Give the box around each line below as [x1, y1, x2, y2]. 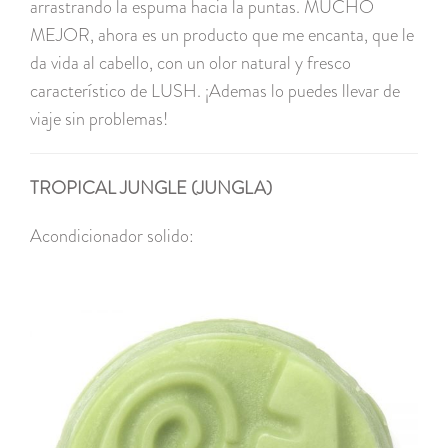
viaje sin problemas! [30, 106, 168, 133]
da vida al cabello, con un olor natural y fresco [30, 50, 351, 77]
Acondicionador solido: [30, 223, 194, 250]
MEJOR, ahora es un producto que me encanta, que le [30, 22, 414, 49]
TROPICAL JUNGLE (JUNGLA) [30, 175, 272, 202]
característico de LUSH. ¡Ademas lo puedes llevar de [30, 78, 400, 105]
